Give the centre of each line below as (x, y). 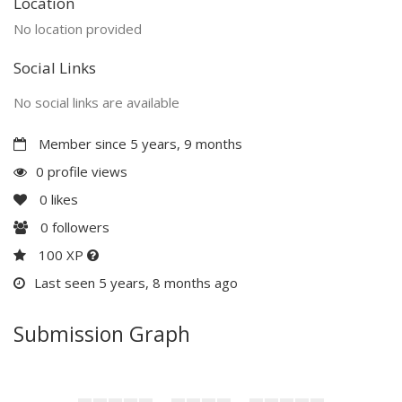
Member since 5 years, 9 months (139, 143)
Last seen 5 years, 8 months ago (136, 282)
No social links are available (96, 102)
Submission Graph (102, 333)
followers (79, 227)
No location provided (78, 28)
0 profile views (82, 171)
